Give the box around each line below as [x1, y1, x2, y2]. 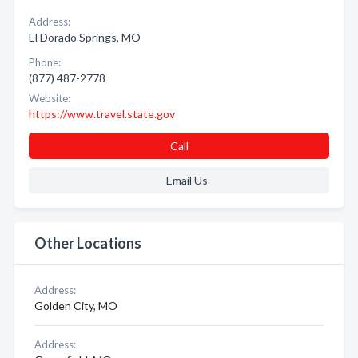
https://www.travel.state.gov [29, 107, 175, 121]
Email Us [165, 173, 208, 187]
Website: [29, 92, 70, 105]
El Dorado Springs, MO [29, 30, 141, 44]
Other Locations [34, 234, 141, 252]
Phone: [29, 56, 61, 69]
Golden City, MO [34, 299, 117, 312]
